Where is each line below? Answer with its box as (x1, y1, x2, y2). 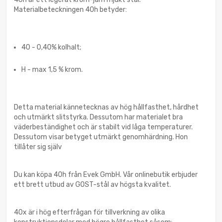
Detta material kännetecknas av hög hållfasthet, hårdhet (14, 103, 199, 111)
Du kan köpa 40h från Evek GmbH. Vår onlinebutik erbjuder (14, 170, 198, 179)
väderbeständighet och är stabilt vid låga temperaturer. (14, 122, 193, 131)
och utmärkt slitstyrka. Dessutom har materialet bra (14, 112, 183, 121)
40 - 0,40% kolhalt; (21, 43, 81, 52)
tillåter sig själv (14, 142, 62, 151)
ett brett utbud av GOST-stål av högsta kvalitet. (14, 180, 171, 189)
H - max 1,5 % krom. (21, 65, 83, 74)
